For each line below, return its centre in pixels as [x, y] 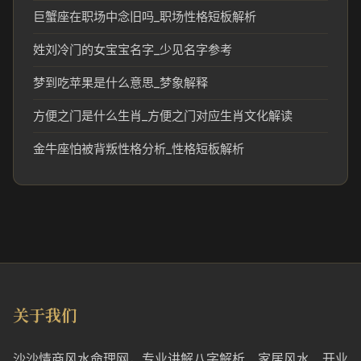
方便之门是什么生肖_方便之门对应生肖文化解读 [163, 116]
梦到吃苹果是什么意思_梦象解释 [120, 83]
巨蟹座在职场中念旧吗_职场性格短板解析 [145, 17]
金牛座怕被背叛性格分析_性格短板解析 [139, 149]
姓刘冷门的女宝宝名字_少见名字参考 [133, 50]
